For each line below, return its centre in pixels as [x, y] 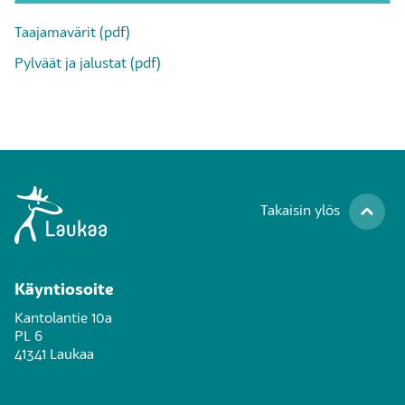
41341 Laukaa [54, 355]
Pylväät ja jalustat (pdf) [88, 64]
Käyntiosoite [64, 290]
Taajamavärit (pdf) [72, 33]
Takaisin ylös [300, 211]
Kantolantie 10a [63, 319]
